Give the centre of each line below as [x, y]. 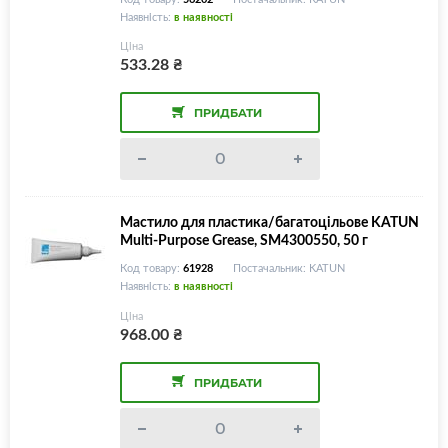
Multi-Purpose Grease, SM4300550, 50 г [244, 239]
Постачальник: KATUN [289, 268]
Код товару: [151, 268]
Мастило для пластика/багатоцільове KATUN [269, 221]
